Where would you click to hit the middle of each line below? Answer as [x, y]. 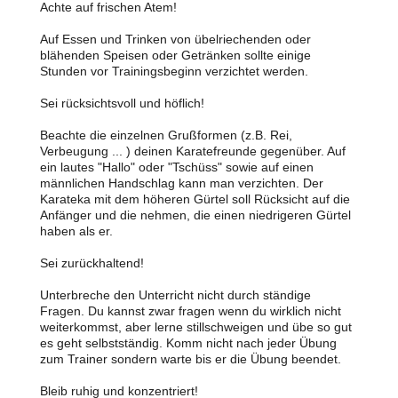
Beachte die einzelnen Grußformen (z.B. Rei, [166, 135]
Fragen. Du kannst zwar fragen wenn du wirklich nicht [191, 311]
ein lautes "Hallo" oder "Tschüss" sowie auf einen [177, 167]
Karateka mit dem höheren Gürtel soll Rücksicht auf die [195, 199]
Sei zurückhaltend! [94, 263]
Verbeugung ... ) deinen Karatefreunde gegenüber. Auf [193, 151]
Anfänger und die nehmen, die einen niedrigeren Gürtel [195, 215]
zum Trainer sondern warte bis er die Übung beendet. [192, 359]
